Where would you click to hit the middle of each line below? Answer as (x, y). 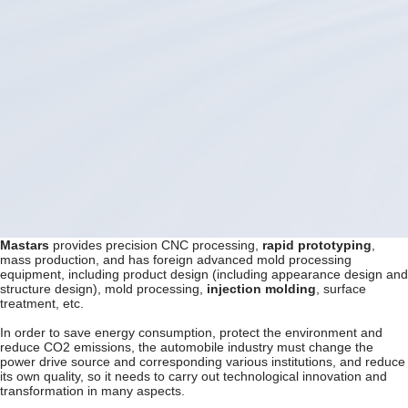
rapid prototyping (317, 245)
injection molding (261, 289)
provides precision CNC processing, (156, 245)
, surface (341, 289)
